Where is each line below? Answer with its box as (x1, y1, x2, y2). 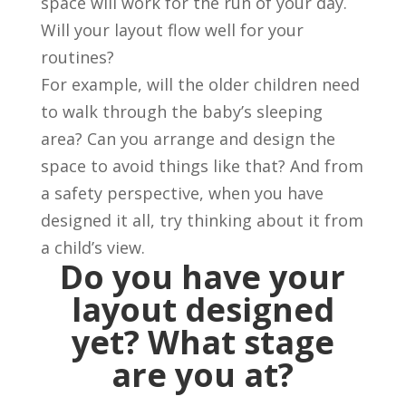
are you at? (111, 353, 295, 398)
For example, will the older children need (40, 73, 360, 96)
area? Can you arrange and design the (40, 128, 335, 150)
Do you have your (60, 255, 346, 300)
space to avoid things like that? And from (40, 155, 363, 178)
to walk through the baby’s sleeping (40, 101, 323, 123)
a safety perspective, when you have (40, 182, 324, 205)
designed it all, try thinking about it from (40, 209, 363, 232)
